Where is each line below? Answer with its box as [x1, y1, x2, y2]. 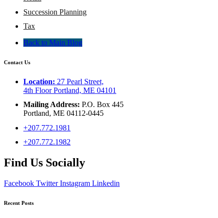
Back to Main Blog [23, 38, 82, 47]
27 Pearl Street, [55, 77, 104, 86]
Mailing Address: [23, 100, 80, 109]
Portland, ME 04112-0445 [23, 109, 104, 118]
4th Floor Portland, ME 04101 [23, 86, 116, 95]
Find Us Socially [4, 156, 85, 169]
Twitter [36, 179, 58, 187]
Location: [23, 77, 55, 86]
